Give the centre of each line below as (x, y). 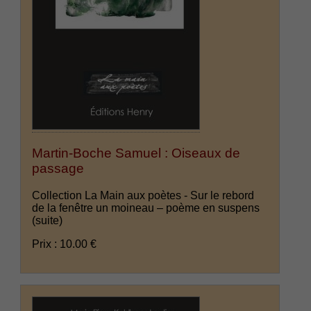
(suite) (48, 220)
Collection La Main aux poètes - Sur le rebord (143, 195)
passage (58, 169)
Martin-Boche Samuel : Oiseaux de (136, 153)
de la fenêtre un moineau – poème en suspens (146, 208)
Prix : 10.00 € (65, 244)
